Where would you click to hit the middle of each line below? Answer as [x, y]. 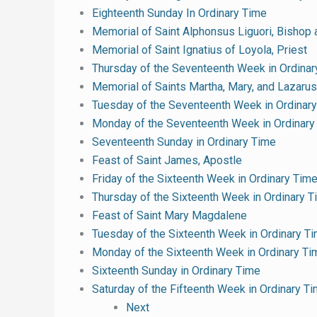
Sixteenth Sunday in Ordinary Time [176, 271]
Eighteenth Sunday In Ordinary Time [179, 13]
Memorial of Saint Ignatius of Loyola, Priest [200, 50]
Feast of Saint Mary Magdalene [169, 215]
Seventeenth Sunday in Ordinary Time [184, 142]
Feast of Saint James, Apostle [167, 160]
